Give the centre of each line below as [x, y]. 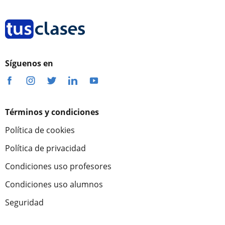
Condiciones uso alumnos [54, 184]
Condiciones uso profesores [58, 166]
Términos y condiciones [52, 112]
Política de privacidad [45, 148]
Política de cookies [40, 130]
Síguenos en [29, 63]
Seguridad [24, 202]
